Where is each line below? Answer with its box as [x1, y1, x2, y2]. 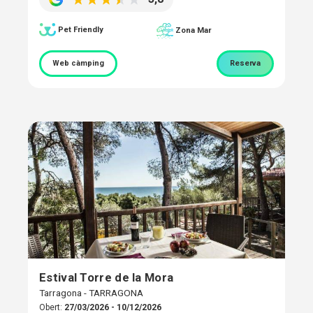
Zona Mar [175, 26, 211, 36]
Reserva [230, 58, 261, 68]
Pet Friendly [58, 24, 103, 34]
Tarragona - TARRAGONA [39, 286, 143, 298]
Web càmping [52, 58, 104, 68]
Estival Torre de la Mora [39, 270, 174, 284]
